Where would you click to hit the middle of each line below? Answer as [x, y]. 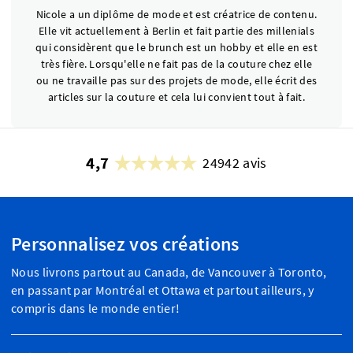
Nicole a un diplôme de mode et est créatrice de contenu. [176, 14]
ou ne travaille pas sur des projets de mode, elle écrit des [176, 80]
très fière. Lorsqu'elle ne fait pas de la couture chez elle [176, 63]
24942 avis [235, 162]
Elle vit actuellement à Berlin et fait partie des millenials [176, 30]
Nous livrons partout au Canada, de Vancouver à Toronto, [169, 272]
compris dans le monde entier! [96, 308]
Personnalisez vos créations [125, 243]
